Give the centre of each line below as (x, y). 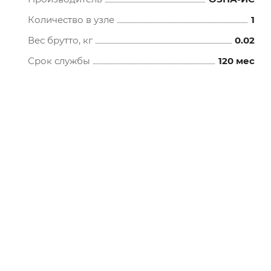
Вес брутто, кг (60, 40)
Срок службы (59, 61)
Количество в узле (71, 20)
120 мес (236, 61)
